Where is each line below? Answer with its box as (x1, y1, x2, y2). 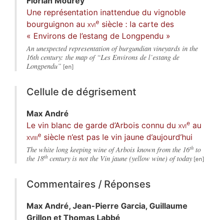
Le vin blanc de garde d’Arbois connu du (27, 120, 178, 131)
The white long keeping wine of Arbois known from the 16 (27, 145, 190, 155)
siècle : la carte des (99, 19, 174, 29)
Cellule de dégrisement (27, 86, 136, 98)
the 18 (27, 154, 44, 164)
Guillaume (149, 201, 188, 211)
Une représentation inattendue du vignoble (27, 7, 186, 18)
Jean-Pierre (73, 201, 121, 211)
